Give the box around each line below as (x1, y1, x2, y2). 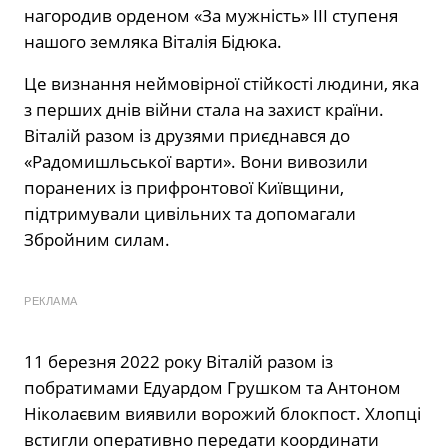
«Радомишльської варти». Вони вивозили (24, 149, 368, 173)
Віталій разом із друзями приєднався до (24, 123, 350, 147)
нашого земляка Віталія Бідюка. (24, 29, 282, 53)
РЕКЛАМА (24, 294, 78, 307)
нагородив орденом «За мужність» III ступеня (24, 3, 398, 27)
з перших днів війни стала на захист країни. (24, 97, 384, 121)
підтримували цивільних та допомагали (24, 201, 356, 225)
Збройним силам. (24, 227, 170, 251)
